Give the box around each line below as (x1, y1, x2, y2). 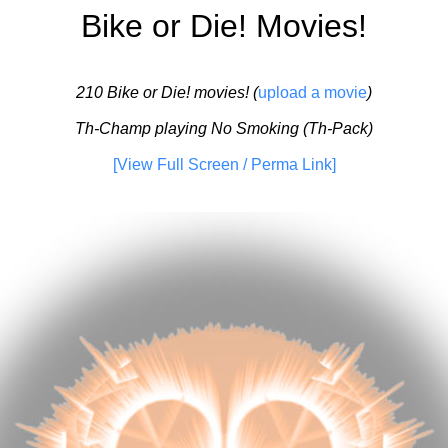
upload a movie (258, 84, 367, 102)
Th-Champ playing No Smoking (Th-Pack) (75, 120, 373, 138)
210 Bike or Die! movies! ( (76, 84, 258, 102)
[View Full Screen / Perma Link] (112, 156, 336, 174)
